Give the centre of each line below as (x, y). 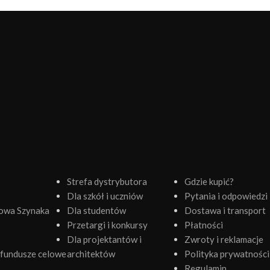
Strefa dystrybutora (107, 181)
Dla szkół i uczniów (105, 196)
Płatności (204, 224)
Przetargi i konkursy (107, 224)
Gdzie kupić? (209, 181)
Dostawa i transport (225, 210)
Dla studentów (96, 210)
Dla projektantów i (104, 239)
